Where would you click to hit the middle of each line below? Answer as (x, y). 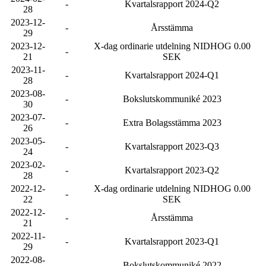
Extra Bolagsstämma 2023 (172, 123)
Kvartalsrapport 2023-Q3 (172, 146)
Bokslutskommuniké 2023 (172, 99)
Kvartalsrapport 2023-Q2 (172, 170)
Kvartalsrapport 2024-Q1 (172, 75)
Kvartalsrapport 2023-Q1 (172, 241)
